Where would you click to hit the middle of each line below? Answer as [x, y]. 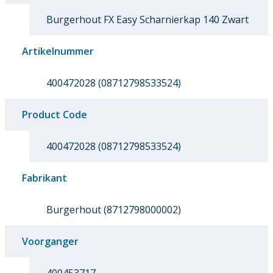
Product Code [55, 115]
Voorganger [50, 242]
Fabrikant [44, 178]
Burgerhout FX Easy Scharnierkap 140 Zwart [147, 20]
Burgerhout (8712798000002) [114, 210]
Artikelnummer [58, 51]
